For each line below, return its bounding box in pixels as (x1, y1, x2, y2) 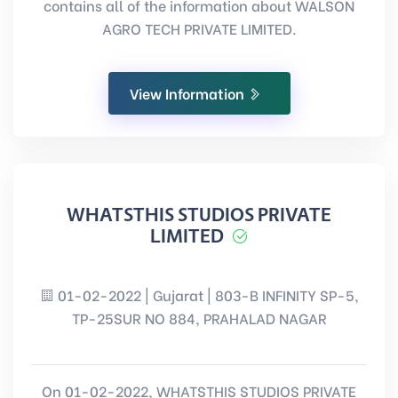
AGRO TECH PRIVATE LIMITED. (101, 18, 297, 38)
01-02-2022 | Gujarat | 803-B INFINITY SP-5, (53, 284, 359, 305)
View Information (129, 83, 248, 103)
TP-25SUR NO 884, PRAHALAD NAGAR (71, 307, 327, 328)
